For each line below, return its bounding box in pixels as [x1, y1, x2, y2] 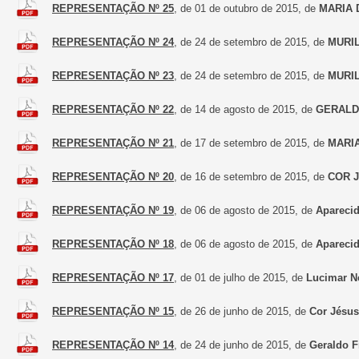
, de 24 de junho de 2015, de [174, 339, 309, 351]
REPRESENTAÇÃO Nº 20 [52, 171, 174, 183]
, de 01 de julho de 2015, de [174, 272, 306, 284]
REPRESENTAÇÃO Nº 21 [52, 137, 174, 149]
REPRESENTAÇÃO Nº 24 [52, 36, 174, 48]
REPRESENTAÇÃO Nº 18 [52, 238, 174, 250]
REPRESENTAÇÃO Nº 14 [52, 339, 174, 351]
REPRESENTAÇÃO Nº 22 [52, 103, 174, 115]
